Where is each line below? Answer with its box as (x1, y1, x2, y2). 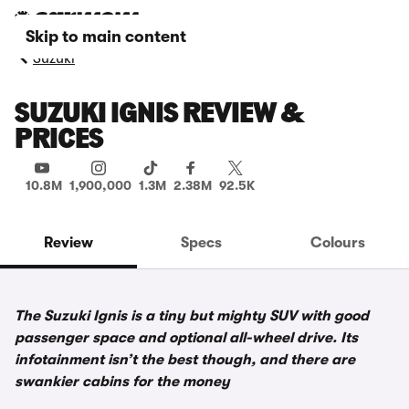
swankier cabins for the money (15, 373, 230, 390)
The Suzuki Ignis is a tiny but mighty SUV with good (15, 308, 369, 324)
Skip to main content (26, 27, 186, 46)
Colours (309, 235, 365, 251)
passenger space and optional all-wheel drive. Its (15, 330, 358, 346)
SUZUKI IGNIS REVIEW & (15, 100, 304, 130)
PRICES (15, 126, 103, 155)
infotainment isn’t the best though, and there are (15, 351, 355, 368)
